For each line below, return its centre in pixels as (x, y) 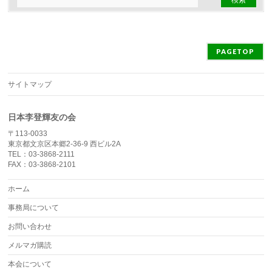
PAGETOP (235, 51)
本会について (30, 264)
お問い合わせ (30, 226)
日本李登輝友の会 (42, 117)
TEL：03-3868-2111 (42, 154)
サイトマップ (30, 84)
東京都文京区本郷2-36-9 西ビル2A (65, 144)
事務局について (34, 208)
